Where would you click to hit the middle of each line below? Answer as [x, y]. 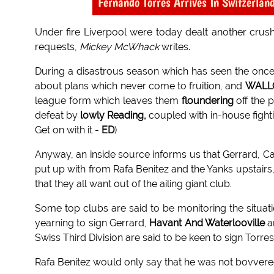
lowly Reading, [113, 116]
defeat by [58, 116]
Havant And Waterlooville [207, 223]
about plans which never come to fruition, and [140, 86]
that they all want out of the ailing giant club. [133, 184]
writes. [175, 47]
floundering [207, 101]
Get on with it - [68, 130]
